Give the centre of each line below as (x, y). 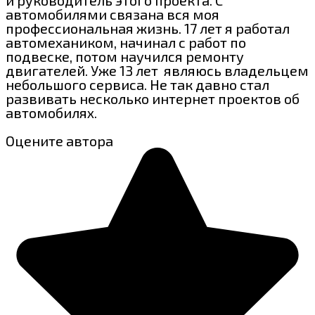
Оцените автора (59, 140)
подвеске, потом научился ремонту (125, 56)
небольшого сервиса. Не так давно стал (137, 84)
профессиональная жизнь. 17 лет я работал (148, 28)
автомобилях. (51, 112)
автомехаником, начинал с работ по (126, 42)
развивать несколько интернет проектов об (153, 98)
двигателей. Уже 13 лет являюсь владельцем (157, 70)
